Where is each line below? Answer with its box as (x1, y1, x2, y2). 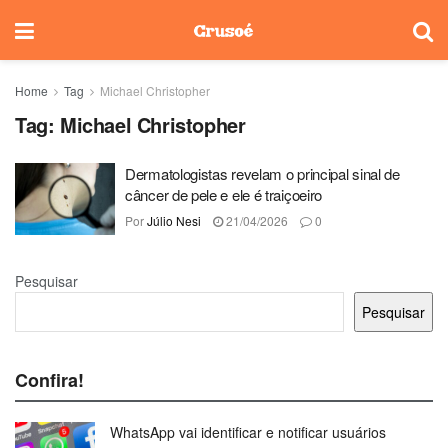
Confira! (15, 366, 84, 393)
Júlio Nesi (147, 212, 201, 229)
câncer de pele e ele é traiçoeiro (125, 184, 323, 205)
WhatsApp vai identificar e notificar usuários (110, 421, 386, 442)
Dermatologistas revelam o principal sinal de (125, 163, 400, 184)
